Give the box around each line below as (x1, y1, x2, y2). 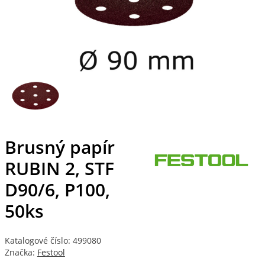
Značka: (4, 247, 37, 258)
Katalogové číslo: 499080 (4, 235, 101, 246)
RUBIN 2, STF (4, 156, 114, 181)
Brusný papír (4, 135, 115, 160)
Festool (37, 247, 65, 258)
